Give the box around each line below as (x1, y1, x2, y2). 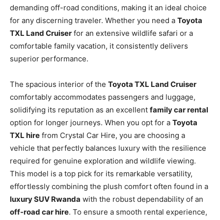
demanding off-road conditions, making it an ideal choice (10, 2, 207, 12)
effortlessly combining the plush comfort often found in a (10, 181, 208, 191)
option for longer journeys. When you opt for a (10, 117, 172, 127)
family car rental (150, 105, 208, 114)
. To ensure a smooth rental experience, (69, 207, 207, 217)
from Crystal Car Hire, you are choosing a (40, 130, 185, 140)
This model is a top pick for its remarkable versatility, (10, 168, 192, 178)
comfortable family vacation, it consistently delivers (10, 41, 188, 51)
